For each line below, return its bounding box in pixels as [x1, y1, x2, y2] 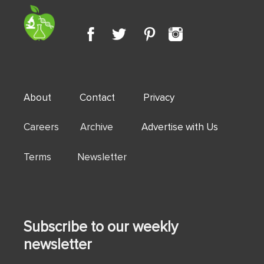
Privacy [143, 90, 174, 104]
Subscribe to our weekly [24, 216, 178, 237]
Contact [80, 90, 115, 104]
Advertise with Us [141, 120, 218, 134]
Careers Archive [24, 120, 141, 134]
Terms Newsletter [24, 149, 127, 164]
